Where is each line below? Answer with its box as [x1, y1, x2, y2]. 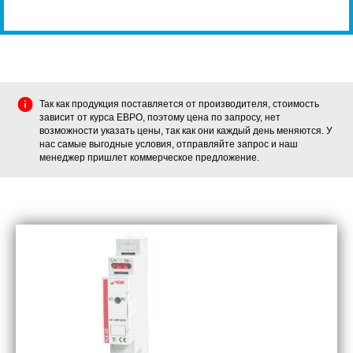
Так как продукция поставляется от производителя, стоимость [39, 98, 319, 110]
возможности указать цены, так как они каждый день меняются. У [39, 125, 333, 136]
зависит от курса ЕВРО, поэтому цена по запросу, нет [39, 112, 281, 123]
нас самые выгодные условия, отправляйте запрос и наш [39, 139, 298, 150]
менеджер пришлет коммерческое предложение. [39, 152, 259, 163]
